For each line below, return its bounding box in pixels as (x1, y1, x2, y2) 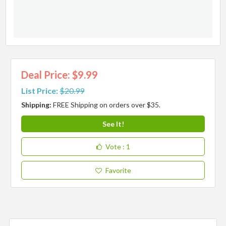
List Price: (21, 86, 59, 96)
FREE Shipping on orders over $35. (53, 100, 161, 109)
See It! (102, 120, 124, 129)
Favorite (105, 166, 131, 175)
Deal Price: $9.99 (21, 69, 98, 81)
